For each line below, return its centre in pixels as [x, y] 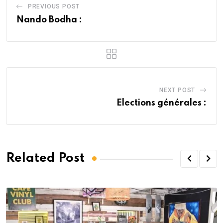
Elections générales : [162, 103]
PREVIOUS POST [54, 6]
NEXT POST [177, 90]
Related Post [45, 159]
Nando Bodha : [49, 20]
